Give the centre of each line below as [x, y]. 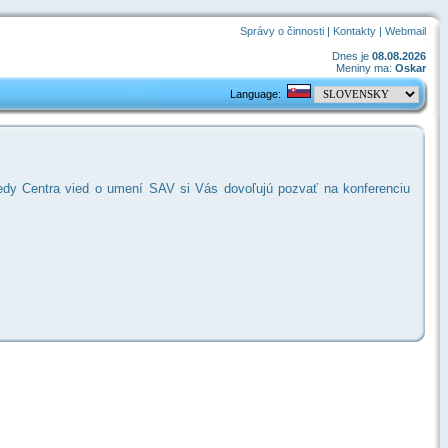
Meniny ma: [365, 68]
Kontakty [354, 31]
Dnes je [352, 56]
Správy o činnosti [282, 31]
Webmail [405, 31]
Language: [252, 94]
